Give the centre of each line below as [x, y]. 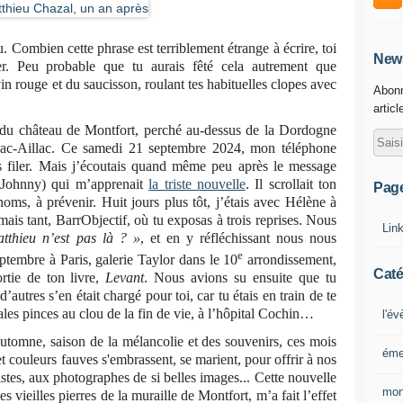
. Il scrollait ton [291, 184]
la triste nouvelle [197, 184]
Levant [125, 278]
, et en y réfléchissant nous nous [238, 238]
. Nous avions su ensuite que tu [240, 278]
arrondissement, [290, 260]
